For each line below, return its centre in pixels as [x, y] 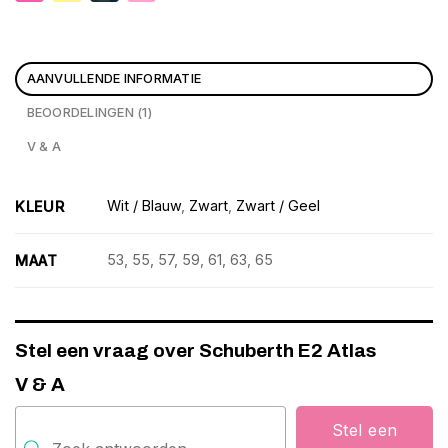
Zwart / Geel [278, 206]
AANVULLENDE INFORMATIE [114, 78]
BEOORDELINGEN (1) [89, 112]
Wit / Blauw [144, 206]
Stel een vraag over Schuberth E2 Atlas [195, 350]
